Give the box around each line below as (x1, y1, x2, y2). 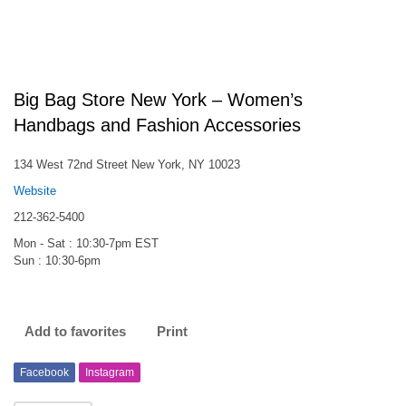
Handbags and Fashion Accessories (14, 115, 301, 135)
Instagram (85, 366, 134, 379)
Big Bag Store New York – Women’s (14, 90, 303, 110)
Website (14, 184, 56, 198)
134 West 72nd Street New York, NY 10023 (14, 158, 240, 171)
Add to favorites (24, 324, 126, 339)
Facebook (20, 366, 69, 379)
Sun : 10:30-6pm (14, 254, 101, 267)
